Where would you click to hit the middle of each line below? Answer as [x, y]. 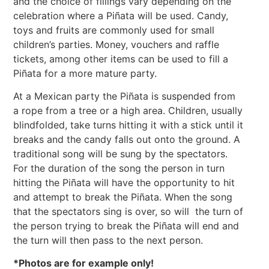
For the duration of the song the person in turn [119, 168]
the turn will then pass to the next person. [108, 240]
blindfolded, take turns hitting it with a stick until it [128, 125]
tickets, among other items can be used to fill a [121, 59]
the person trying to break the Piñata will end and [126, 225]
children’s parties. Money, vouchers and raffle [116, 44]
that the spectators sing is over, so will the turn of [128, 211]
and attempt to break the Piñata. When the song [123, 197]
